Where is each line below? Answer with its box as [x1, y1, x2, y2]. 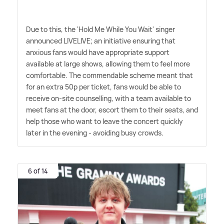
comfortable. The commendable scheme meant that [26, 70, 193, 80]
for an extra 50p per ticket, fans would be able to [26, 81, 181, 91]
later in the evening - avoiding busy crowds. [26, 127, 163, 137]
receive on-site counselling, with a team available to [26, 93, 191, 103]
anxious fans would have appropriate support [26, 47, 169, 57]
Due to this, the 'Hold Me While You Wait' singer [26, 24, 175, 34]
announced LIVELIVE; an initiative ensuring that [26, 35, 175, 45]
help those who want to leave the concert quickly [26, 116, 183, 126]
